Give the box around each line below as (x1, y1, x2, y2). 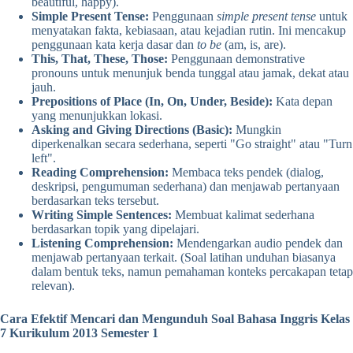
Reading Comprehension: (32, 165, 169, 180)
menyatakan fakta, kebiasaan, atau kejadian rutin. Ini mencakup (32, 24, 346, 38)
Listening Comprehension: (32, 236, 173, 251)
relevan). (32, 279, 75, 293)
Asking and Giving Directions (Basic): (32, 123, 232, 137)
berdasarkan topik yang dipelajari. (32, 222, 199, 236)
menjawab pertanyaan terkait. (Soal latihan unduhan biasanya (32, 251, 336, 265)
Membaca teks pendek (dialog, (169, 165, 324, 180)
